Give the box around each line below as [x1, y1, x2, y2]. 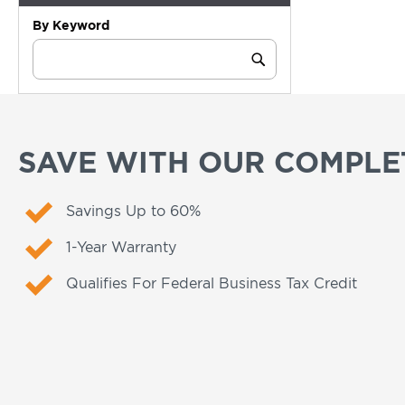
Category [32, 41, 90, 54]
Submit [257, 61, 310, 77]
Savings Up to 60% [65, 202, 201, 219]
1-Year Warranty [65, 239, 176, 255]
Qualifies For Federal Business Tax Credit [65, 275, 357, 291]
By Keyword [33, 18, 109, 32]
